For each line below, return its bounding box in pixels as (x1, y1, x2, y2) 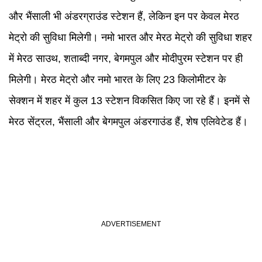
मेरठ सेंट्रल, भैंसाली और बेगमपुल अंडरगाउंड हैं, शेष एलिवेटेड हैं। (9, 116, 248, 127)
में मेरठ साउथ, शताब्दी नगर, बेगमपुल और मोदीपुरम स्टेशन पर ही (9, 53, 243, 64)
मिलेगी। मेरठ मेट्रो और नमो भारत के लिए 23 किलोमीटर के (9, 74, 226, 85)
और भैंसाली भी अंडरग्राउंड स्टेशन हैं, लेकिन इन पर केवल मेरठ (9, 11, 239, 22)
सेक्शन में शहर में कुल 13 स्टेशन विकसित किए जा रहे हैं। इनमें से (9, 95, 250, 106)
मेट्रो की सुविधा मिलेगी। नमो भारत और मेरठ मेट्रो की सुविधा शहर (9, 32, 252, 43)
